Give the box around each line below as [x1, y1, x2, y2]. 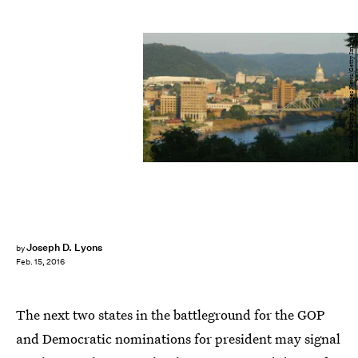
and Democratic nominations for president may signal [16, 329, 340, 348]
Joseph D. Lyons [26, 241, 103, 254]
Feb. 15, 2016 [16, 257, 65, 268]
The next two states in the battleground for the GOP [16, 305, 325, 324]
